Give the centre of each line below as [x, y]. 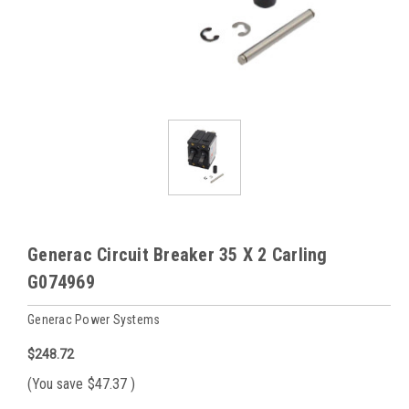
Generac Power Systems [94, 319]
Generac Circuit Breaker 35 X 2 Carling [178, 254]
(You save [55, 383]
